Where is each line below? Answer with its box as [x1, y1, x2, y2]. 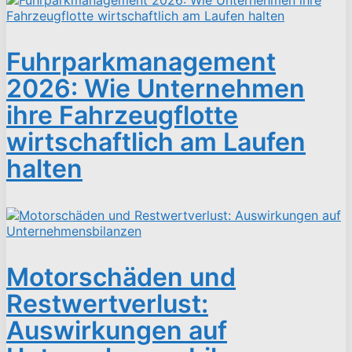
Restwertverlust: [6, 288, 208, 319]
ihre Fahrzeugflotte [6, 99, 238, 130]
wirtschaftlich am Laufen [6, 126, 306, 157]
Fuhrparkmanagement [6, 46, 276, 77]
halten [6, 152, 82, 184]
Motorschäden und [6, 261, 236, 292]
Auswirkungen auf [6, 314, 227, 346]
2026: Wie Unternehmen [6, 72, 305, 104]
